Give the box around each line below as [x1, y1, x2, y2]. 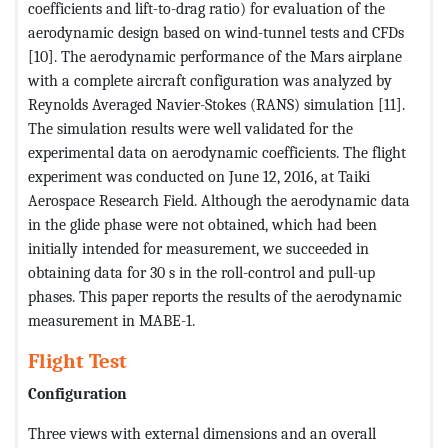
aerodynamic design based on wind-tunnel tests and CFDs [28, 23, 404, 43]
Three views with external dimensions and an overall [28, 424, 376, 444]
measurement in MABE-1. [28, 311, 195, 331]
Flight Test [28, 349, 127, 374]
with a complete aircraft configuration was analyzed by [28, 71, 392, 91]
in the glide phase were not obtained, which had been [28, 215, 377, 235]
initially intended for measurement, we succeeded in [28, 239, 369, 259]
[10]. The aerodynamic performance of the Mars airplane [28, 47, 402, 67]
